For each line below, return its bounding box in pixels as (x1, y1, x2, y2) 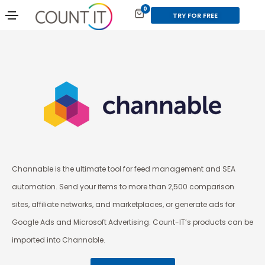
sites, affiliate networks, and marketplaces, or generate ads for (12, 199, 235, 209)
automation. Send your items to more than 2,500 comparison (12, 181, 234, 192)
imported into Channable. (12, 234, 105, 245)
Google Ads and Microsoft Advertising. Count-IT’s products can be (12, 216, 253, 227)
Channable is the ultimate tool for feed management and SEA (12, 163, 235, 174)
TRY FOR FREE (172, 11, 218, 21)
